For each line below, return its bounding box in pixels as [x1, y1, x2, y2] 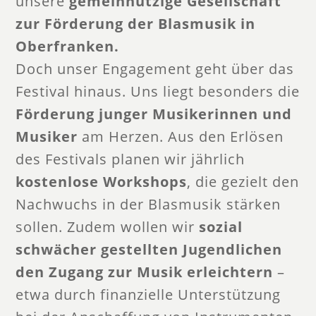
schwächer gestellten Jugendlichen [16, 239, 283, 259]
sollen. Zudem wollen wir [16, 217, 200, 236]
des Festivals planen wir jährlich [16, 149, 245, 169]
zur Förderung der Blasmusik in [16, 13, 256, 33]
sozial [199, 217, 243, 236]
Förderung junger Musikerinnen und [16, 104, 293, 123]
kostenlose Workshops [16, 171, 188, 191]
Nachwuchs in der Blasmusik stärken [16, 194, 281, 214]
